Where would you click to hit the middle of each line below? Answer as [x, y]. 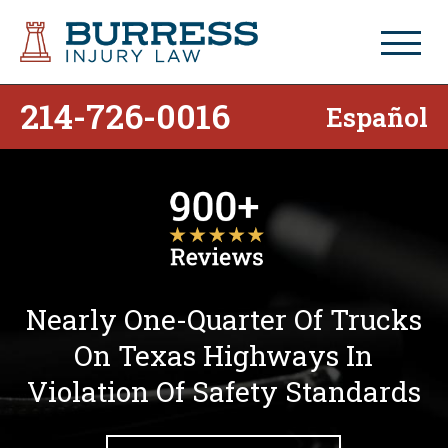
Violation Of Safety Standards [223, 391]
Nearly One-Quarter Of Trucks [223, 319]
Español [377, 117]
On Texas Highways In [224, 355]
